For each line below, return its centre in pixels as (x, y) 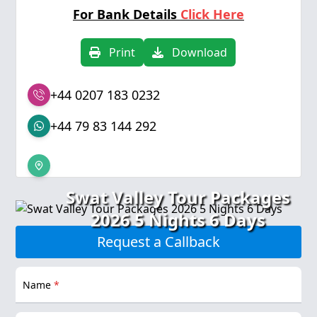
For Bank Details (126, 14)
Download (196, 52)
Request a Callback (158, 242)
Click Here (212, 14)
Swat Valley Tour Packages (178, 197)
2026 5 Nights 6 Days (178, 220)
